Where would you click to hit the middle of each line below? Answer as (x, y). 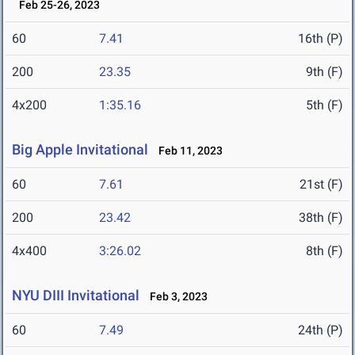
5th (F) (324, 105)
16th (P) (321, 39)
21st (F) (321, 185)
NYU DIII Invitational (76, 296)
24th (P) (321, 330)
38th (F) (321, 218)
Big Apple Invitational (80, 150)
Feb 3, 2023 (175, 297)
